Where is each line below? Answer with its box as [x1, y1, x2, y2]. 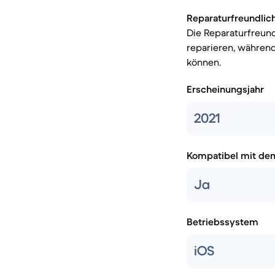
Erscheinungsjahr [187, 83, 264, 95]
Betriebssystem [187, 215, 258, 228]
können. [187, 56, 221, 68]
